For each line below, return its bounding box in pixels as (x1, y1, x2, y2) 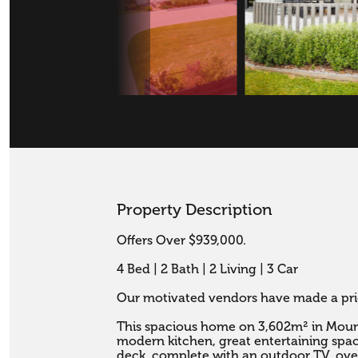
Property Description (117, 201, 273, 220)
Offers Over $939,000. (117, 233, 247, 249)
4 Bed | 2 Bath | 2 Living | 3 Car (117, 262, 299, 277)
